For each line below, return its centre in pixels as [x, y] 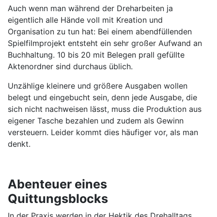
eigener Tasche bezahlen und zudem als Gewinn [96, 121]
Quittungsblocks [58, 199]
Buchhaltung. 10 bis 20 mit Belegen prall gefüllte [96, 55]
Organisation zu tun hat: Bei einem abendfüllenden [100, 32]
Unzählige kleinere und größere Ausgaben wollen [98, 86]
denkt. [19, 144]
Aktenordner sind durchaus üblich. [70, 67]
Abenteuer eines [57, 184]
